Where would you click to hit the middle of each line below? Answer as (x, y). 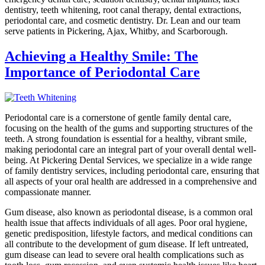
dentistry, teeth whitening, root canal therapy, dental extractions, (123, 9)
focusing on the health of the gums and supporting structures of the (129, 128)
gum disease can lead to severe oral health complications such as (124, 254)
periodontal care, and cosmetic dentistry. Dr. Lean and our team (122, 20)
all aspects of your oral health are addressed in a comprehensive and (131, 181)
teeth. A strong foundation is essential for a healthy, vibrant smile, (126, 138)
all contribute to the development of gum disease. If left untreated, (127, 244)
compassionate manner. (48, 192)
